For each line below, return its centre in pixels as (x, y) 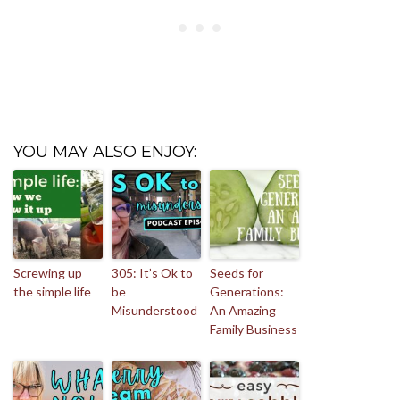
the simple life (52, 291)
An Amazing (243, 310)
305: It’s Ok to (152, 272)
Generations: (247, 291)
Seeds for (237, 272)
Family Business (254, 329)
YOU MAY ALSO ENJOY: (105, 151)
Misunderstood (154, 310)
